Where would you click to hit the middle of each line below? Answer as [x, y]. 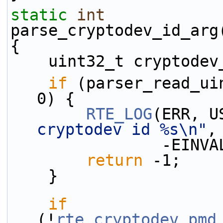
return [114, 160]
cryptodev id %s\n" [122, 129]
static [39, 15]
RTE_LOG [119, 114]
